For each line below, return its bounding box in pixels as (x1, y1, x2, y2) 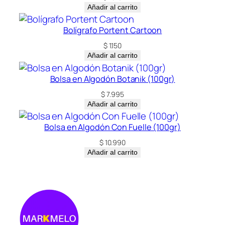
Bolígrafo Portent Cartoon (63, 25, 162, 36)
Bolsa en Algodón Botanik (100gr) (50, 73, 175, 84)
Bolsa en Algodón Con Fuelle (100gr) (44, 122, 181, 133)
